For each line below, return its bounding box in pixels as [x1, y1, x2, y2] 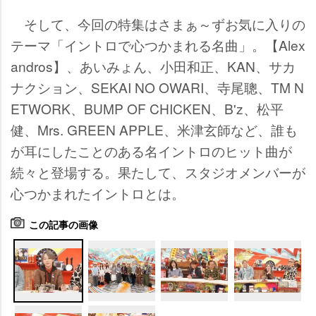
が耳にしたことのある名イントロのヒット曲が [11, 140, 292, 160]
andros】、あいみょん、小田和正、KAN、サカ [11, 56, 296, 75]
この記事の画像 [29, 219, 98, 231]
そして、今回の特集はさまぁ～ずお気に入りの [11, 13, 305, 33]
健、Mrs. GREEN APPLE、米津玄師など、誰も [11, 119, 298, 139]
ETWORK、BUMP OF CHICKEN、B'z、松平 [11, 98, 284, 118]
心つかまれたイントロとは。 [11, 183, 185, 202]
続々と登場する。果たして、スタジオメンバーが [11, 162, 305, 181]
